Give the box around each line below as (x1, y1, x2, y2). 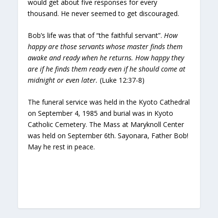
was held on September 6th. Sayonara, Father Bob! (28, 131, 189, 141)
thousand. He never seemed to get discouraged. (28, 8, 180, 18)
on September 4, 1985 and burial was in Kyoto (28, 109, 174, 118)
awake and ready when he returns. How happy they (28, 53, 184, 62)
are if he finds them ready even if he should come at (28, 64, 186, 73)
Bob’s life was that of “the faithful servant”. (28, 30, 164, 40)
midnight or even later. (28, 75, 98, 85)
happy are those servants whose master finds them (28, 41, 183, 51)
